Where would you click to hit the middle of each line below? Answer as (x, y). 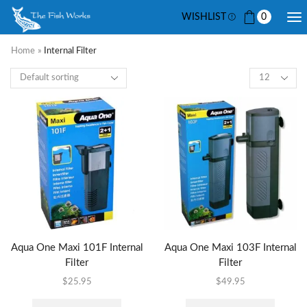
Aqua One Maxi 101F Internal (77, 247)
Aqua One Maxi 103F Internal (230, 247)
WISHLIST (204, 17)
